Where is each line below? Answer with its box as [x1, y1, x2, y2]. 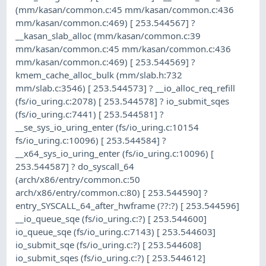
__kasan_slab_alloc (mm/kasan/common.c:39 [15, 29, 201, 42]
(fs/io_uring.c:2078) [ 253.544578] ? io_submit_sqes [15, 94, 230, 107]
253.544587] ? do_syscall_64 [15, 160, 135, 172]
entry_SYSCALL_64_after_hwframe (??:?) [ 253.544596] [15, 199, 240, 211]
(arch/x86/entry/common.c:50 [15, 173, 141, 185]
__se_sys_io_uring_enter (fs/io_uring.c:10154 [15, 121, 199, 133]
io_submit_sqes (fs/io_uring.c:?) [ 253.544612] [15, 251, 206, 264]
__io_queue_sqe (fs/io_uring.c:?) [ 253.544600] [15, 212, 207, 224]
